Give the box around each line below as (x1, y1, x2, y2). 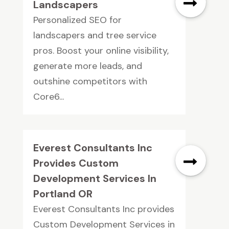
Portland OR (33, 187, 93, 201)
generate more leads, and (33, 60, 142, 73)
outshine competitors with (33, 75, 147, 88)
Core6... (33, 90, 64, 103)
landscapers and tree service (33, 29, 156, 42)
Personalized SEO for (33, 14, 122, 27)
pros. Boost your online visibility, (33, 44, 169, 57)
